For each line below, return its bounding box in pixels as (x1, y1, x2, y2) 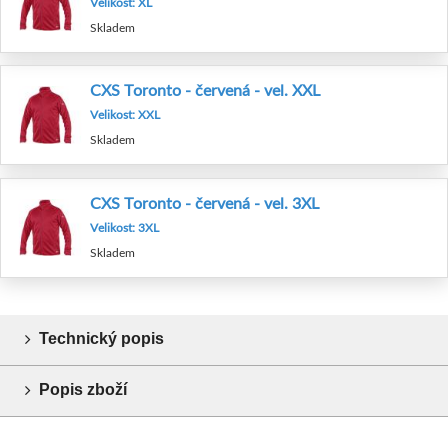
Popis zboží (39, 381, 127, 399)
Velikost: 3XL (90, 219, 159, 235)
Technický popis (39, 330, 164, 348)
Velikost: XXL (90, 107, 160, 123)
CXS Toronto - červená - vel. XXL (90, 80, 320, 100)
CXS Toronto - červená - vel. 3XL (90, 192, 319, 212)
